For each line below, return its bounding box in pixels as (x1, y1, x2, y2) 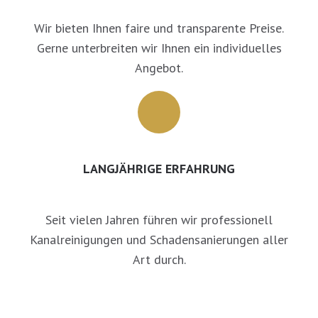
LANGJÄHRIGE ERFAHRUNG (83, 160, 235, 177)
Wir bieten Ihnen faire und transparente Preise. (34, 20, 284, 37)
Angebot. (135, 60, 183, 77)
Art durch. (132, 251, 186, 268)
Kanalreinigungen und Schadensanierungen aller (30, 231, 288, 248)
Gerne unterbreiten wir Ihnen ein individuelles (36, 40, 282, 57)
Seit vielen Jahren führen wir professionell (45, 212, 273, 229)
